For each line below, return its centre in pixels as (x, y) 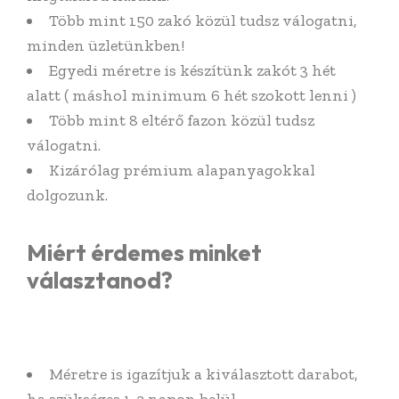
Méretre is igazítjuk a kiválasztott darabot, (204, 374)
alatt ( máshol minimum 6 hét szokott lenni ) (191, 95)
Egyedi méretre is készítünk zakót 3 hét (192, 70)
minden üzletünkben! (106, 45)
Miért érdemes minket (144, 252)
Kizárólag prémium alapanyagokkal (182, 170)
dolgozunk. (67, 195)
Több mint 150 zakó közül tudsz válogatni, (203, 20)
